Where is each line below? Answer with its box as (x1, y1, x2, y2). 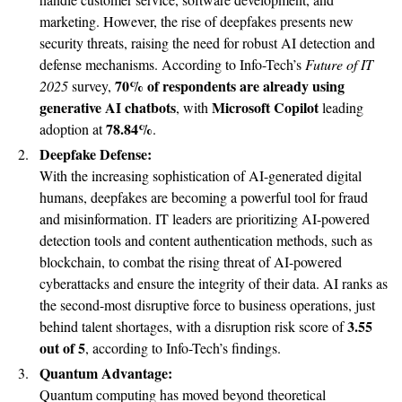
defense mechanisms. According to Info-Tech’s (39, 54, 305, 74)
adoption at (39, 118, 106, 138)
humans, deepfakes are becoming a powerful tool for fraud (39, 187, 368, 206)
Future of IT (305, 54, 373, 74)
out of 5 (39, 336, 85, 358)
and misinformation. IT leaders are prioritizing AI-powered (39, 208, 370, 228)
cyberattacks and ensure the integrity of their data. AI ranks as (39, 273, 388, 293)
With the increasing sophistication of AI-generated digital (39, 165, 362, 185)
